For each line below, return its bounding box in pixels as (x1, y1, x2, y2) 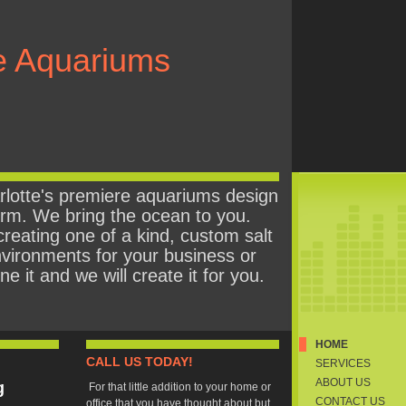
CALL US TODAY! (86, 354, 193, 369)
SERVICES (315, 357, 371, 370)
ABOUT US (315, 376, 371, 389)
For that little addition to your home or (86, 381, 271, 393)
